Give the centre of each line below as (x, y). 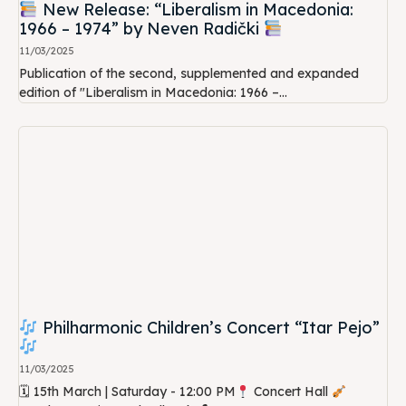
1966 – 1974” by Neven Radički (141, 29)
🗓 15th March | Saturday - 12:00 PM (127, 392)
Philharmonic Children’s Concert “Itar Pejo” (208, 328)
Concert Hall (290, 392)
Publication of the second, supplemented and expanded (189, 74)
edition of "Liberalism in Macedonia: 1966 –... (153, 93)
